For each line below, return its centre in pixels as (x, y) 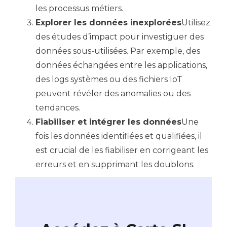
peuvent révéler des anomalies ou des (113, 93)
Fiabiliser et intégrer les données (108, 122)
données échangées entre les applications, (121, 65)
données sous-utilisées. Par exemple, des (118, 51)
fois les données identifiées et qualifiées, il (119, 136)
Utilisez (196, 23)
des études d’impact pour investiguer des (120, 37)
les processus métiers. (79, 8)
